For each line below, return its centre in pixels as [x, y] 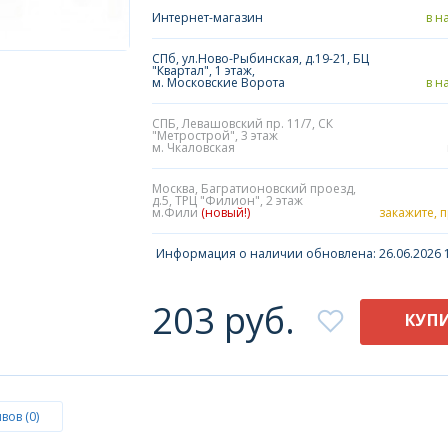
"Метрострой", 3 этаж [215, 135]
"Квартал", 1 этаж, [203, 70]
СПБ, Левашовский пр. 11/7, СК [242, 123]
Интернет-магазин [207, 17]
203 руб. [223, 320]
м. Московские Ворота [218, 82]
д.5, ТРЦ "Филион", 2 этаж [227, 200]
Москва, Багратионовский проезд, [254, 188]
